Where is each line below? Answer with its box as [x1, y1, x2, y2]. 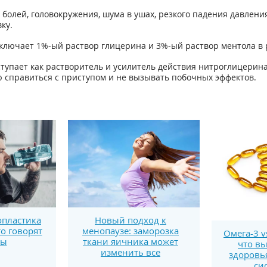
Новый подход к [95, 214, 166, 226]
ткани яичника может [83, 235, 178, 248]
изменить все [101, 246, 160, 259]
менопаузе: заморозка [82, 225, 179, 237]
